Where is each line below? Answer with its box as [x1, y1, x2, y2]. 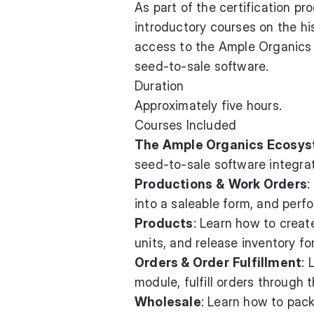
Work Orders [228, 177, 308, 191]
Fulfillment [233, 255, 302, 270]
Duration [135, 78, 184, 93]
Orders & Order [135, 255, 229, 270]
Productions [135, 177, 213, 191]
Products [135, 216, 193, 231]
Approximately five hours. [135, 98, 282, 113]
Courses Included [135, 118, 237, 132]
